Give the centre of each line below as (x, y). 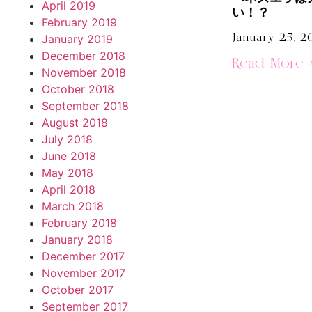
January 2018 (77, 240)
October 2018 (78, 89)
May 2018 (68, 173)
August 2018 (75, 123)
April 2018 (69, 189)
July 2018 (67, 139)
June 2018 (69, 156)
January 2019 (77, 39)
